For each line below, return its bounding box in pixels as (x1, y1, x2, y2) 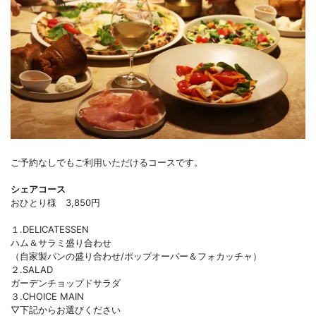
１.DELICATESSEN (11, 224, 89, 236)
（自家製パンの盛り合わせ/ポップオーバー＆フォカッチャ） (11, 250, 262, 262)
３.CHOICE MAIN (11, 291, 84, 303)
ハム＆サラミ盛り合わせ (11, 237, 111, 249)
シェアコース (11, 183, 66, 195)
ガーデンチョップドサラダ (11, 277, 121, 289)
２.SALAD (11, 264, 53, 276)
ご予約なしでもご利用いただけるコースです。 (11, 157, 203, 169)
